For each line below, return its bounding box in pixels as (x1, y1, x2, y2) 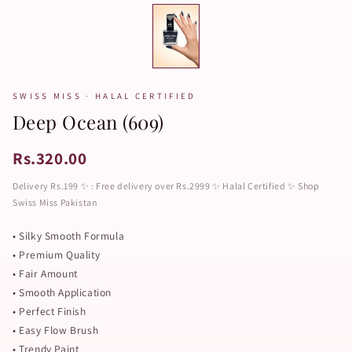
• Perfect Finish (13, 304, 86, 318)
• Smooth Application (13, 285, 112, 299)
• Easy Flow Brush (13, 323, 99, 337)
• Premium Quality (13, 247, 101, 262)
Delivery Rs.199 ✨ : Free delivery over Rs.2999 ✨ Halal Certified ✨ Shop (13, 180, 320, 192)
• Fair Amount (13, 266, 78, 280)
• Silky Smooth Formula (13, 229, 125, 243)
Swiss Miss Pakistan (13, 196, 98, 208)
